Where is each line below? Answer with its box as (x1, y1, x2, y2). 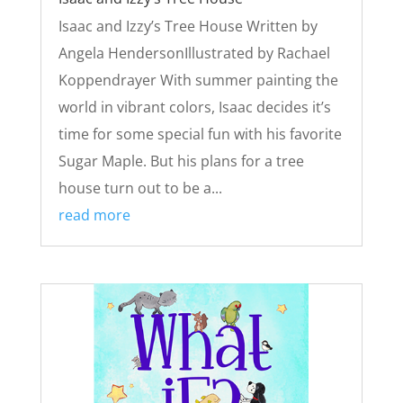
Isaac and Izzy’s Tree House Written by (58, 15, 318, 36)
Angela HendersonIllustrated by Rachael (58, 42, 330, 63)
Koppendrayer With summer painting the (58, 69, 338, 90)
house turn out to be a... (58, 177, 222, 198)
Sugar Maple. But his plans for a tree (58, 150, 304, 171)
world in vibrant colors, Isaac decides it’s (58, 96, 331, 117)
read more (58, 204, 130, 225)
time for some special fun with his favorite (58, 123, 342, 144)
